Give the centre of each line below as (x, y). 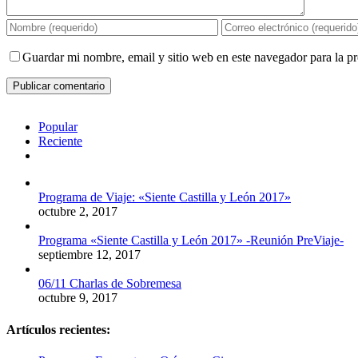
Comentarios (70, 155)
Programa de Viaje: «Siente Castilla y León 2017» (165, 197)
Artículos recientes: (58, 329)
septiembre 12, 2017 (89, 255)
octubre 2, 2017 (78, 212)
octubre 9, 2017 (78, 298)
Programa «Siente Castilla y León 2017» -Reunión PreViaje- (191, 241)
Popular (58, 127)
